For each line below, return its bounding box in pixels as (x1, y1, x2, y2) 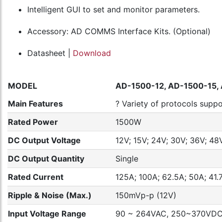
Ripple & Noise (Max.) (8, 190, 92, 200)
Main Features (8, 99, 63, 109)
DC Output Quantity (8, 154, 84, 164)
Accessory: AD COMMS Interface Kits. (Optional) (27, 26, 211, 36)
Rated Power (8, 117, 58, 127)
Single (115, 154, 138, 164)
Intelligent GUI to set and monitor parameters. (27, 4, 200, 14)
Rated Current (8, 172, 63, 182)
